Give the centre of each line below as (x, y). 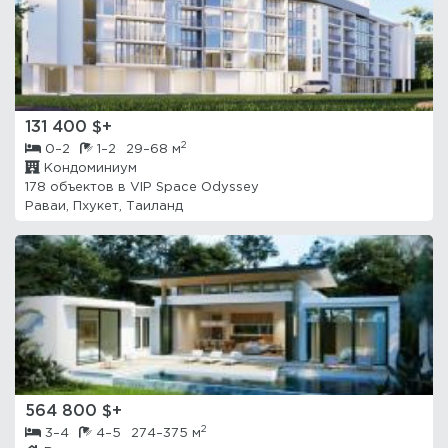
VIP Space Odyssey (194, 187)
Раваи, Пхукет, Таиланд (104, 206)
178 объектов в (77, 187)
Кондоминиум (88, 168)
